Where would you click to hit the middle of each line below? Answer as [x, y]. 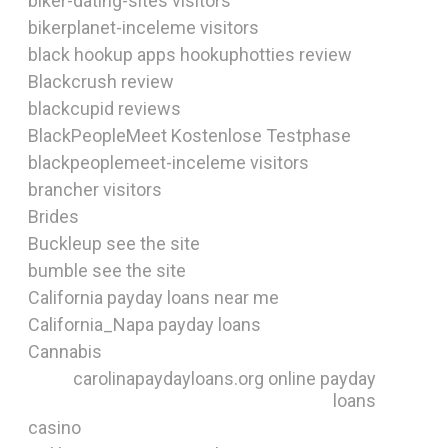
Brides [53, 216]
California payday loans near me [153, 297]
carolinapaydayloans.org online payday [224, 378]
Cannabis [65, 351]
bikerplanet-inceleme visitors [143, 27]
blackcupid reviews [104, 108]
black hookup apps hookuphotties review [190, 54]
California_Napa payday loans [144, 324]
